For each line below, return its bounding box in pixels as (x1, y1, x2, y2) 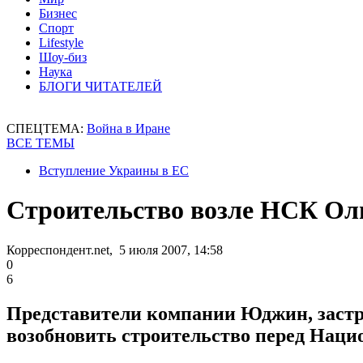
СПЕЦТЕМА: (6, 122, 87, 135)
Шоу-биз (39, 50, 87, 64)
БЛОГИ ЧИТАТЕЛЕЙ (39, 79, 162, 93)
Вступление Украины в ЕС (39, 164, 189, 177)
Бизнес (39, 6, 77, 20)
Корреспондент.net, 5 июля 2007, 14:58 (6, 242, 223, 257)
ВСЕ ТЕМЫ (6, 136, 75, 150)
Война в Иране (87, 122, 170, 135)
